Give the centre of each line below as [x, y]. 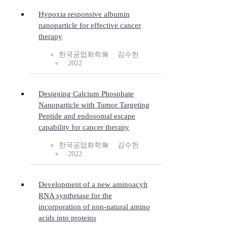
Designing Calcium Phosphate [86, 94]
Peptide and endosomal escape [87, 116]
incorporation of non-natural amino [94, 207]
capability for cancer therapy [84, 127]
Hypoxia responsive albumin [84, 14]
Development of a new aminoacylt [93, 185]
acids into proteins [67, 218]
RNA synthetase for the [75, 196]
